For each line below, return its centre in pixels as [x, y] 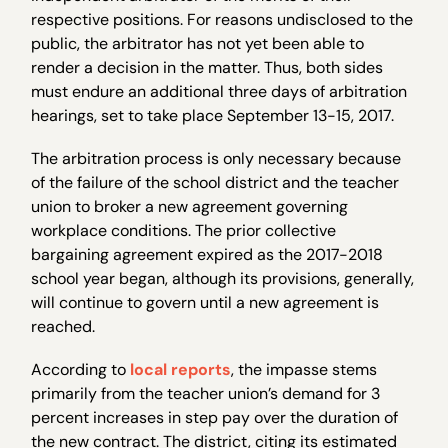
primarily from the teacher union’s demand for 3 [206, 394]
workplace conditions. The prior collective [184, 230]
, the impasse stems [304, 370]
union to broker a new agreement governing [190, 206]
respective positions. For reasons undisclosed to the [222, 19]
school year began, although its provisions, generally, [223, 278]
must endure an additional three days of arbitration [219, 91]
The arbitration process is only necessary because [216, 158]
